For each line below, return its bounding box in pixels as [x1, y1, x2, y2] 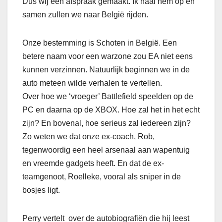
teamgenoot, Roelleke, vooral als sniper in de [22, 172, 181, 181]
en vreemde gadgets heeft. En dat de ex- [22, 159, 164, 168]
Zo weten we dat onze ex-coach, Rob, [22, 132, 155, 141]
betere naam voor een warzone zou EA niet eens [22, 52, 193, 61]
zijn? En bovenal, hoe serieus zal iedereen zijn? [22, 119, 191, 128]
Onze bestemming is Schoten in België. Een [22, 39, 177, 48]
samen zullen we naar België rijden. [22, 10, 148, 19]
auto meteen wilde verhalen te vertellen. [22, 79, 162, 88]
